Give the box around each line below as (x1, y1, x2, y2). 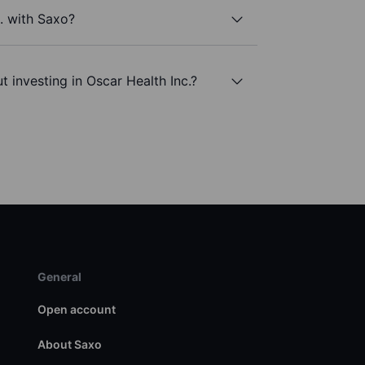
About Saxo (37, 337, 102, 352)
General (37, 270, 81, 284)
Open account (37, 302, 116, 317)
